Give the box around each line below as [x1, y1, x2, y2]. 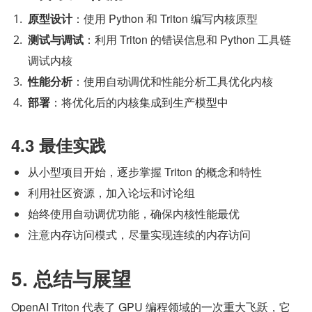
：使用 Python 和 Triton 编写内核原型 [72, 10, 258, 26]
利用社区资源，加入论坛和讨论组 [28, 185, 195, 201]
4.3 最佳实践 [11, 133, 106, 157]
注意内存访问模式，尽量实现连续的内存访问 [28, 226, 251, 242]
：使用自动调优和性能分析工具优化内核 [72, 73, 273, 89]
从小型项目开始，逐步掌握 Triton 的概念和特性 [28, 164, 262, 180]
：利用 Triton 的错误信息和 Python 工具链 [84, 31, 291, 47]
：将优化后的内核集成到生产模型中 [50, 94, 228, 110]
